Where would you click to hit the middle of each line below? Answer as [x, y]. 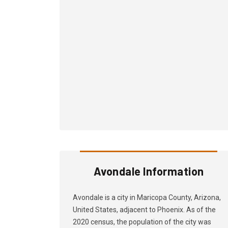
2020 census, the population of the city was [142, 222]
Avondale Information [149, 171]
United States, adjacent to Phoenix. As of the [144, 210]
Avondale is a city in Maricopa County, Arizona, [147, 197]
